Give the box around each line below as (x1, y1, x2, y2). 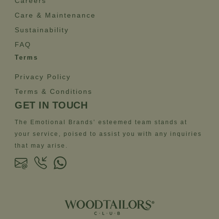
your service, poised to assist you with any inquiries (15, 131, 202, 138)
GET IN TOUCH (15, 100, 88, 111)
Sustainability (15, 26, 69, 34)
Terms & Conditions (15, 88, 92, 96)
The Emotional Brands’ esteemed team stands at (15, 119, 187, 126)
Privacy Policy (15, 73, 71, 81)
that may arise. (15, 142, 68, 150)
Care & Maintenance (15, 11, 96, 20)
